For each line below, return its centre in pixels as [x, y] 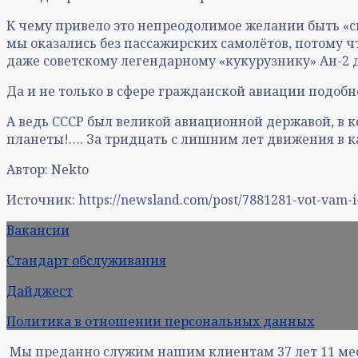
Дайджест [40, 290]
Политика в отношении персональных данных [160, 321]
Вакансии [38, 230]
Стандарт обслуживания [86, 260]
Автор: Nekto [48, 169]
